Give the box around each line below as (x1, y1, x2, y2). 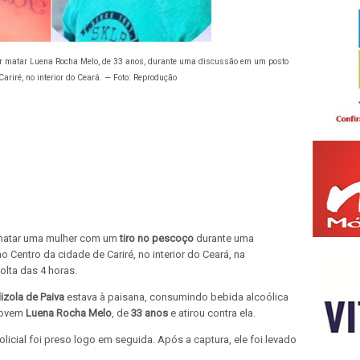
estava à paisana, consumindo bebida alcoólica (67, 290, 288, 303)
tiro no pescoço (117, 231, 194, 244)
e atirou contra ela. (170, 306, 256, 319)
